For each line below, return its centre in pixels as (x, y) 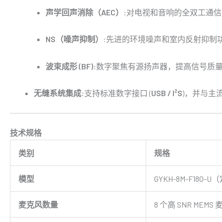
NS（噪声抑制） (74, 39)
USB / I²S (167, 93)
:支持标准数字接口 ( (116, 93)
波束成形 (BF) (69, 66)
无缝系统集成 (57, 93)
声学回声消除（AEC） (84, 12)
